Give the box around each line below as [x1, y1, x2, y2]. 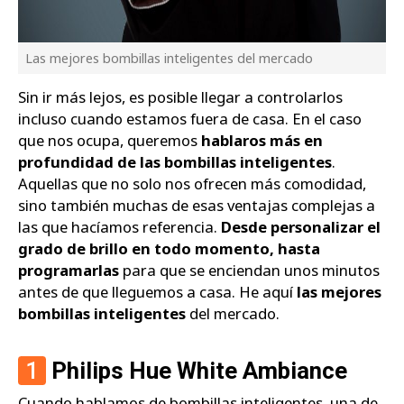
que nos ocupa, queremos [18, 130, 201, 151]
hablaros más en [201, 130, 323, 151]
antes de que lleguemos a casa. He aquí [18, 281, 297, 303]
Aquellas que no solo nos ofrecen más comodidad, [18, 173, 366, 195]
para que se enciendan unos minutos [119, 260, 380, 281]
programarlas [18, 260, 119, 281]
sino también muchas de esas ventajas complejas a [18, 195, 375, 216]
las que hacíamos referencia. [18, 216, 221, 238]
